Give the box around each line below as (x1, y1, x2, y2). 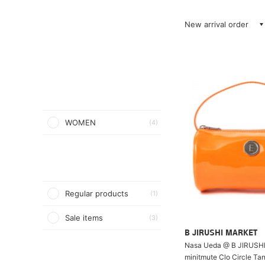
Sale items (65, 213, 103, 222)
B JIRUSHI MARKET (185, 228, 257, 238)
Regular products (65, 189, 128, 198)
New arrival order (185, 20, 248, 29)
